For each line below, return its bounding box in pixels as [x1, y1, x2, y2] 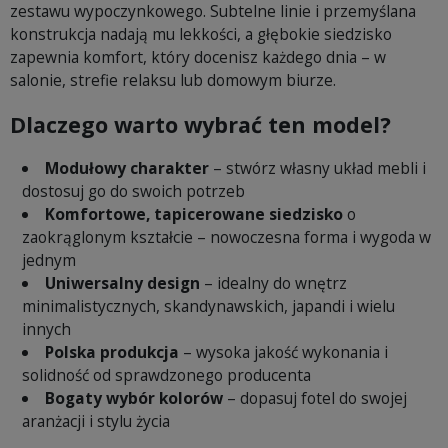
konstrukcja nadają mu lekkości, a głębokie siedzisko [10, 23, 392, 46]
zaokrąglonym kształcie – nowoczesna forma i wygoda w [22, 226, 431, 249]
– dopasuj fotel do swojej [222, 387, 407, 410]
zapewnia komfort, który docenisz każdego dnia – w [10, 46, 386, 69]
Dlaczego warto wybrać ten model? [10, 110, 391, 140]
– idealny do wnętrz [199, 272, 347, 295]
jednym [22, 249, 76, 272]
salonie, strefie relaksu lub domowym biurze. [10, 69, 336, 92]
